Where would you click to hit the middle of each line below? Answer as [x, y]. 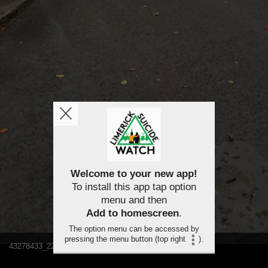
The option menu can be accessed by [134, 229]
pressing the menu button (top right [126, 239]
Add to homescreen [133, 213]
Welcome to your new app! [134, 174]
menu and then [134, 200]
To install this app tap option [134, 187]
